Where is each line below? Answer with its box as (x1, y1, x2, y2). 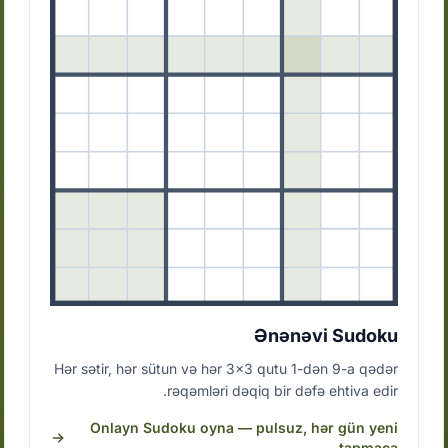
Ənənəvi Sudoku (253, 325, 398, 347)
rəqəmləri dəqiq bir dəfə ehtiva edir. (166, 382, 398, 400)
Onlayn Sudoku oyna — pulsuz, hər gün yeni (89, 419, 398, 437)
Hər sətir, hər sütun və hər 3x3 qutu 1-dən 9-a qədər (53, 360, 398, 378)
